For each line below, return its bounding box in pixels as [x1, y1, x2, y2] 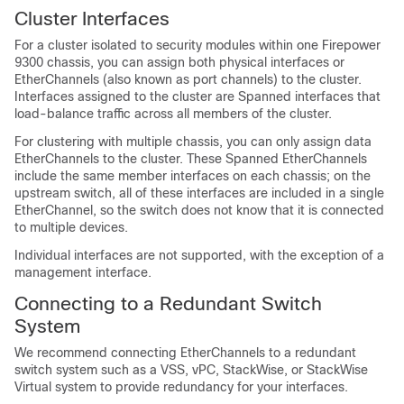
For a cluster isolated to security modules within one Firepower [14, 37, 381, 52]
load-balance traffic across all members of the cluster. [14, 106, 332, 121]
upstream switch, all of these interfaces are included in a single [14, 185, 384, 200]
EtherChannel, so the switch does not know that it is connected [14, 202, 384, 217]
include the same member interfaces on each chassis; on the [14, 168, 371, 183]
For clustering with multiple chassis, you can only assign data [14, 133, 372, 149]
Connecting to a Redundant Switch [14, 292, 322, 314]
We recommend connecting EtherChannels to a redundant [14, 344, 356, 360]
